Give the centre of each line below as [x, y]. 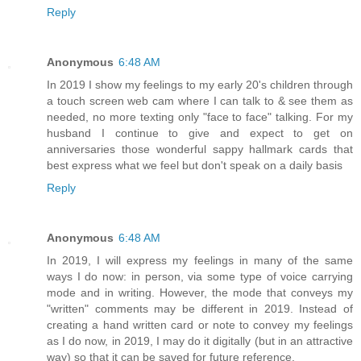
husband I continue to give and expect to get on [200, 133]
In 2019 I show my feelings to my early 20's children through [200, 84]
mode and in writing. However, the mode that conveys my [200, 292]
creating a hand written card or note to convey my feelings [200, 324]
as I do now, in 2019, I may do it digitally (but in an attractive [200, 340]
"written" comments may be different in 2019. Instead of [200, 308]
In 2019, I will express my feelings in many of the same [200, 260]
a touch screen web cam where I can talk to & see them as [200, 100]
